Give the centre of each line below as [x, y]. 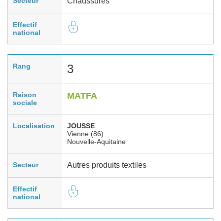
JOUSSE [81, 126]
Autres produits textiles [107, 165]
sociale [25, 102]
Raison [25, 94]
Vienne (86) [85, 133]
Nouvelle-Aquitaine [96, 141]
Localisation [34, 126]
